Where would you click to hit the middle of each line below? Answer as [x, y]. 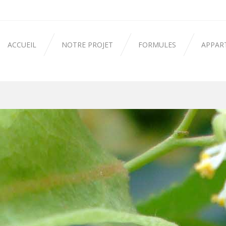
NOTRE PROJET [87, 45]
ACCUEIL [22, 45]
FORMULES [157, 45]
